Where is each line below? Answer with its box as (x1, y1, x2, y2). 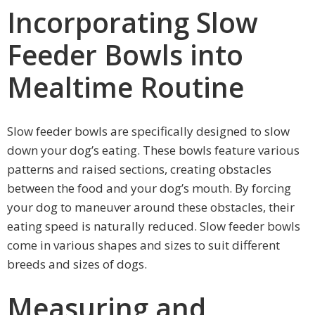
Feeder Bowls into (7, 35, 243, 73)
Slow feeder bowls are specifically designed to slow (7, 122, 290, 139)
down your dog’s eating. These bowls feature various (7, 141, 300, 158)
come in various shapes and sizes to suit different (7, 236, 280, 253)
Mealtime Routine (7, 67, 244, 105)
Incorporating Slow (7, 3, 258, 41)
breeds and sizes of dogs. (7, 255, 147, 272)
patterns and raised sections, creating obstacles (7, 160, 271, 177)
